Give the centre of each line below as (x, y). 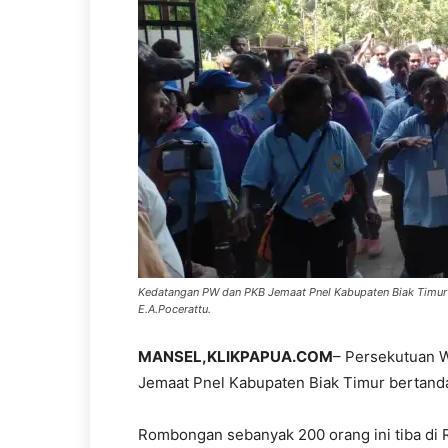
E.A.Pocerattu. (174, 309)
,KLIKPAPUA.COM (267, 356)
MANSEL (170, 356)
